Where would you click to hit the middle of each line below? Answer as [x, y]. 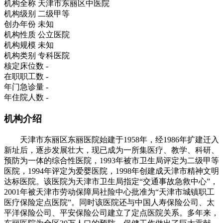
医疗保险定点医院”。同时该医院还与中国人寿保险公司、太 [109, 202]
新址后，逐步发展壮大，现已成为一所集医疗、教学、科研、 [111, 150]
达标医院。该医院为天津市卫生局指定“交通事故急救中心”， [111, 181]
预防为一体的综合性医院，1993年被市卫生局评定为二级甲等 [111, 160]
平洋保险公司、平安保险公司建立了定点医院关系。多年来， [111, 213]
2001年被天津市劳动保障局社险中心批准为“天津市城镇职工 [109, 192]
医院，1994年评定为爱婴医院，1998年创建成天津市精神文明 [111, 171]
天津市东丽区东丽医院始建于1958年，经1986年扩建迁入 [111, 139]
